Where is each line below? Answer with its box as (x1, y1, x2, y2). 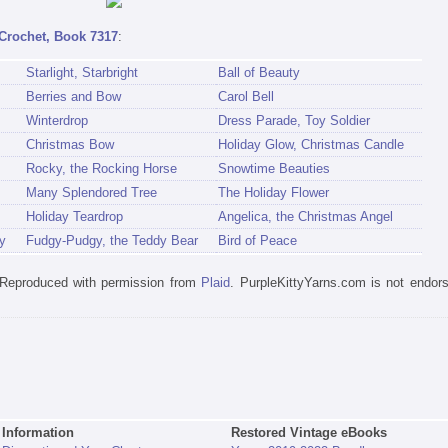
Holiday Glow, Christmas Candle (217, 136, 404, 152)
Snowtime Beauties (217, 160, 330, 176)
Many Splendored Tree (25, 184, 157, 200)
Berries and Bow (25, 88, 121, 104)
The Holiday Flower (217, 184, 329, 200)
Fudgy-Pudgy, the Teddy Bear (25, 232, 198, 248)
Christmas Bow (25, 136, 114, 152)
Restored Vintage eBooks (230, 425, 387, 441)
